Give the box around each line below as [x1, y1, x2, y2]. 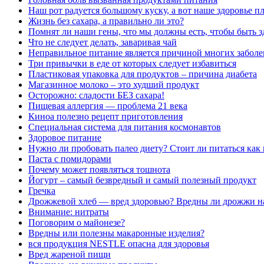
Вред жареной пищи [28, 249, 111, 260]
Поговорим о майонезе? [28, 217, 125, 228]
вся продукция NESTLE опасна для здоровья [28, 239, 209, 249]
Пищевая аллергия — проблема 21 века [28, 101, 187, 111]
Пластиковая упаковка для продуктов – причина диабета [28, 69, 257, 80]
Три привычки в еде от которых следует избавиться [28, 58, 236, 69]
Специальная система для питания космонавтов [28, 122, 221, 133]
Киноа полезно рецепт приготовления [28, 111, 183, 122]
